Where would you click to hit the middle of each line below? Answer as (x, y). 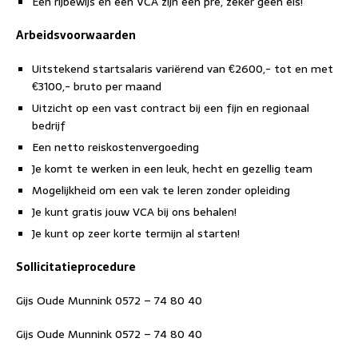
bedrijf (49, 125)
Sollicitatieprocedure (76, 267)
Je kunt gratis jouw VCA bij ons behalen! (136, 212)
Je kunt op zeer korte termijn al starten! (137, 233)
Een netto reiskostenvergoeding (115, 147)
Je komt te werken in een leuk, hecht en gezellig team (172, 169)
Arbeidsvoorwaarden (76, 35)
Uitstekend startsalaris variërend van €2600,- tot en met (183, 69)
